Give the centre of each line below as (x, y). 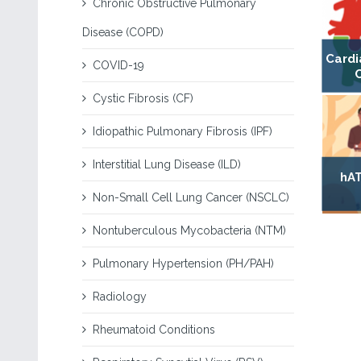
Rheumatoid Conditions (154, 330)
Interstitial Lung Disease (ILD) (167, 164)
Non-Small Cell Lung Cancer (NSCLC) (191, 197)
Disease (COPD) (123, 32)
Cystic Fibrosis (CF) (143, 98)
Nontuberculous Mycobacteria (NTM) (189, 230)
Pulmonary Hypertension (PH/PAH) (183, 263)
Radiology (120, 297)
